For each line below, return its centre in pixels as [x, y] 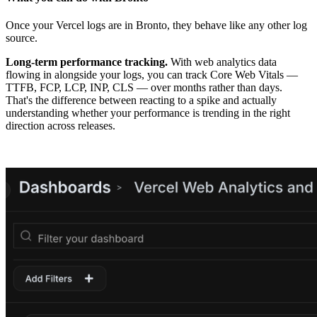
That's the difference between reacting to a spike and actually [141, 100]
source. [22, 38]
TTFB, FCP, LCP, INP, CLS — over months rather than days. [144, 87]
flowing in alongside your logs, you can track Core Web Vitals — [152, 74]
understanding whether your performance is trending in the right [148, 113]
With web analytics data [222, 62]
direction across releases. [60, 125]
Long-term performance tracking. [87, 62]
